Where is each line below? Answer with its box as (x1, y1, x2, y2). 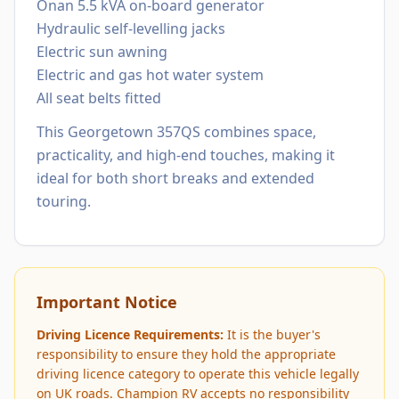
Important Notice (37, 291, 177, 313)
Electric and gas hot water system (37, 65, 264, 85)
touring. (37, 191, 91, 211)
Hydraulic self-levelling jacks (37, 19, 225, 38)
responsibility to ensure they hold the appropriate (37, 346, 336, 362)
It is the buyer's (224, 326, 321, 343)
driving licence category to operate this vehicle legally (37, 365, 359, 382)
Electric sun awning (37, 42, 167, 61)
